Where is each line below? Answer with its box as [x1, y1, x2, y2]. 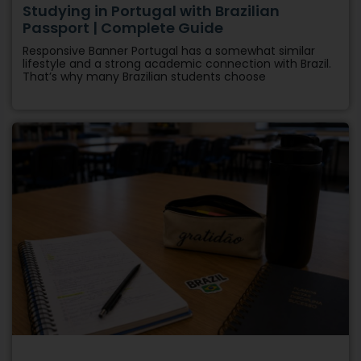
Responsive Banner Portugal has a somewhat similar [23, 43, 315, 60]
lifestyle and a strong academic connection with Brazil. [23, 56, 331, 73]
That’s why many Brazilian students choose [23, 68, 266, 85]
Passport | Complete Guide [23, 18, 223, 39]
